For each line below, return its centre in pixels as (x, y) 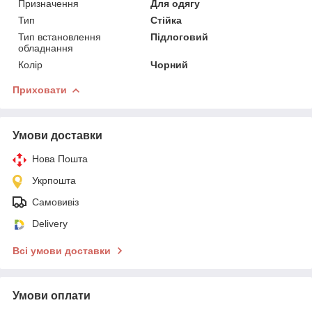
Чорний (170, 64)
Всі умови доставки (62, 250)
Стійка (166, 20)
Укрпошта (54, 180)
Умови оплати (52, 295)
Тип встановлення (60, 37)
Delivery (50, 223)
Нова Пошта (60, 158)
